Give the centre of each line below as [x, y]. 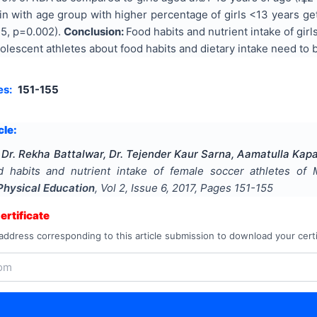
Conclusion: [95, 31]
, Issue [143, 188]
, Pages [214, 188]
